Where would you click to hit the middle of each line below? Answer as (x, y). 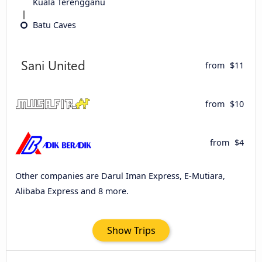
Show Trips (131, 230)
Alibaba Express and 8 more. (72, 191)
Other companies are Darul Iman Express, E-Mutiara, (120, 176)
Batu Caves (54, 25)
